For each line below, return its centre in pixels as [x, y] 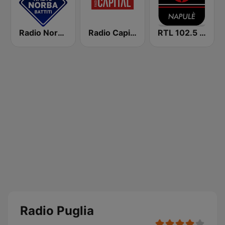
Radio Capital [133, 33]
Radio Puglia [57, 211]
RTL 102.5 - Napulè [203, 33]
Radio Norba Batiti [61, 33]
